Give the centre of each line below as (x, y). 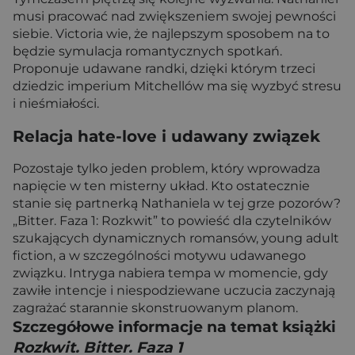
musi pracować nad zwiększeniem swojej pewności (174, 16)
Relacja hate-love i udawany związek (166, 137)
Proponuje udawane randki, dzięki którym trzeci (164, 68)
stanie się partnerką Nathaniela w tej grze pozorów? (177, 204)
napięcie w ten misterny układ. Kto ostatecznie (161, 186)
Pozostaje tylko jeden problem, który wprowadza (166, 169)
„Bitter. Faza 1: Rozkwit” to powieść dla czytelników (172, 221)
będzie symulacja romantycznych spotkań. (147, 51)
